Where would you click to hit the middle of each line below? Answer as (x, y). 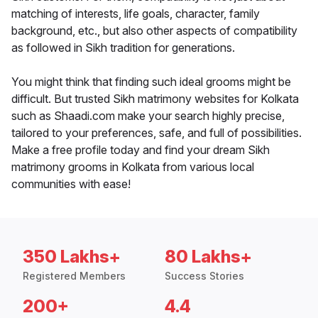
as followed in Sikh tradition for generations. (123, 48)
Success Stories (204, 276)
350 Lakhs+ (72, 257)
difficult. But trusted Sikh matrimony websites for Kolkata (155, 99)
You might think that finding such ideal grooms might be (151, 82)
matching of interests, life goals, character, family (136, 14)
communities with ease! (71, 184)
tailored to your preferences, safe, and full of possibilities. (157, 133)
